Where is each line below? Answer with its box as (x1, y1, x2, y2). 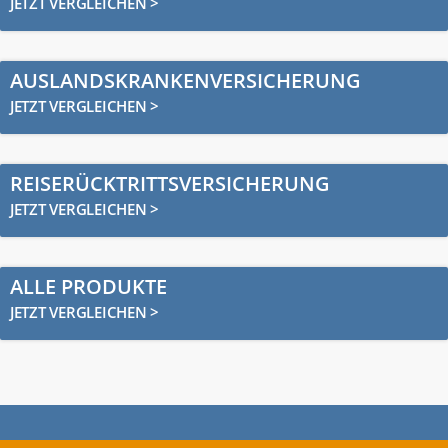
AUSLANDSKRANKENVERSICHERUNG (10, 67, 361, 94)
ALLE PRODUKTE (10, 273, 167, 300)
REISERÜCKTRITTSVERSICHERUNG (10, 170, 330, 197)
